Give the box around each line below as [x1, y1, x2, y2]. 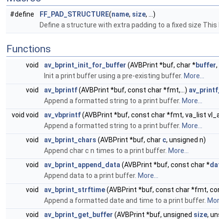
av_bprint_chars [44, 136, 96, 144]
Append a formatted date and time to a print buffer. [44, 197, 207, 204]
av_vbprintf [44, 111, 81, 119]
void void [12, 111, 40, 119]
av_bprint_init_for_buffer [44, 61, 126, 69]
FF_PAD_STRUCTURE [40, 10, 109, 18]
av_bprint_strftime [44, 186, 105, 194]
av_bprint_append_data [44, 161, 120, 169]
